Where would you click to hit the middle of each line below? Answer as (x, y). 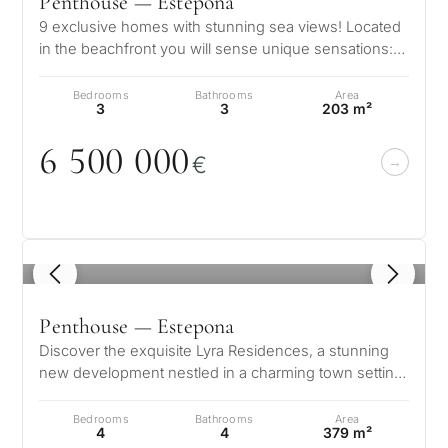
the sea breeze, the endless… (142, 71)
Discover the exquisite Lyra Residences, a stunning (214, 351)
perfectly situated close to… (133, 395)
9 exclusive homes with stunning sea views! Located (220, 27)
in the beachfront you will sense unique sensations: (216, 49)
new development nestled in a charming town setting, (223, 373)
